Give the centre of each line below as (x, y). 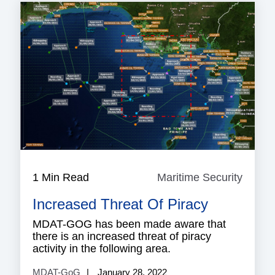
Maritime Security (200, 177)
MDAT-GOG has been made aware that (129, 224)
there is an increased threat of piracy (122, 236)
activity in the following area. (102, 248)
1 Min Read (61, 177)
